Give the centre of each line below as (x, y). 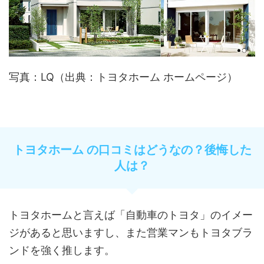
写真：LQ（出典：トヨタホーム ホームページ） (123, 77)
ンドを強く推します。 (62, 250)
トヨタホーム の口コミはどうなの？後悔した (132, 150)
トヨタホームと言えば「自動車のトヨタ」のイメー (131, 215)
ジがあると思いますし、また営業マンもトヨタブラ (131, 233)
